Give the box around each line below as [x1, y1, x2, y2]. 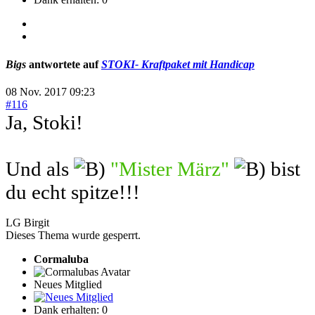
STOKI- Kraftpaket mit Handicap [101, 58, 255, 70]
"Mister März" [110, 157, 229, 180]
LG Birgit [6, 216, 49, 229]
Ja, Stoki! [6, 110, 83, 134]
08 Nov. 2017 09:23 [6, 85, 95, 98]
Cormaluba [34, 252, 89, 265]
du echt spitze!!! [6, 180, 140, 203]
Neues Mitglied [34, 278, 102, 290]
